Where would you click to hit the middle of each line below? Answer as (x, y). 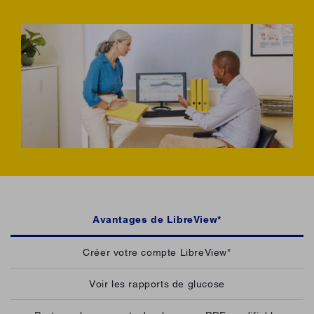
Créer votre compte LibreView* (157, 253)
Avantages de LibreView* (157, 220)
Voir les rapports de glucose (157, 284)
